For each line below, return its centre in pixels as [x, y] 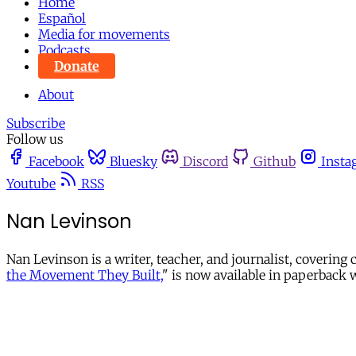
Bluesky [133, 161]
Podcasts [64, 50]
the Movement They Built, [84, 275]
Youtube [31, 184]
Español [62, 18]
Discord [205, 161]
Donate [77, 66]
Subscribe [36, 123]
